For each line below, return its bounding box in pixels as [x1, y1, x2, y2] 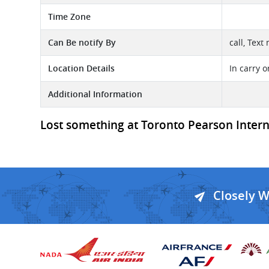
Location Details [48, 62, 115, 74]
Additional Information [48, 88, 142, 100]
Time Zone [48, 11, 91, 22]
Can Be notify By [48, 37, 116, 48]
